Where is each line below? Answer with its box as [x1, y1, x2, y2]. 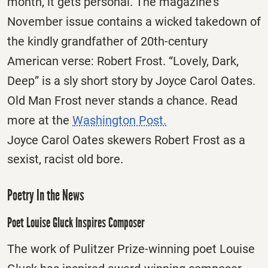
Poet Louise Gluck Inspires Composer [7, 214, 145, 232]
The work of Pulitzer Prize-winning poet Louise [7, 242, 255, 257]
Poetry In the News [7, 185, 84, 205]
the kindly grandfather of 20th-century [7, 33, 208, 48]
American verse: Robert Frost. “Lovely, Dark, [7, 53, 239, 68]
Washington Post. [72, 112, 166, 127]
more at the [7, 112, 72, 127]
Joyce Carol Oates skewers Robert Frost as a [7, 132, 245, 147]
